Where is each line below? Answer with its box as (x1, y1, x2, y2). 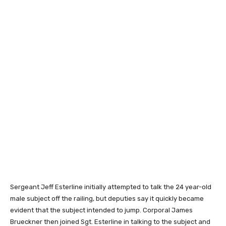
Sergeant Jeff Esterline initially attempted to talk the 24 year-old (10, 183, 211, 191)
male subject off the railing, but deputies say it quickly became (10, 194, 204, 202)
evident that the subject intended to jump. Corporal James (10, 206, 193, 214)
